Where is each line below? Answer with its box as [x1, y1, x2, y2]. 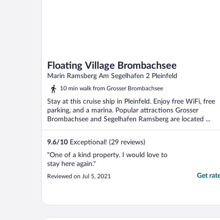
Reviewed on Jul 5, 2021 [47, 173, 111, 179]
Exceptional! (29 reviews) [68, 138, 145, 146]
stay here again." [47, 160, 96, 167]
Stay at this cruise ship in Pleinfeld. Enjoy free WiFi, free [47, 98, 215, 105]
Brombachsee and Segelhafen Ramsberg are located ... [47, 115, 210, 123]
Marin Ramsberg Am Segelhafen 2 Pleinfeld [47, 72, 177, 80]
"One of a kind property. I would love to [47, 151, 167, 159]
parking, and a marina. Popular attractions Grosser [47, 107, 198, 114]
